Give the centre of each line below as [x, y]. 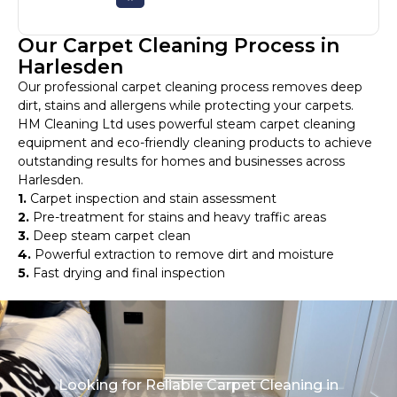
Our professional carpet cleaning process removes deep [190, 87]
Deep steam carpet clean [110, 236]
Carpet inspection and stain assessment [152, 199]
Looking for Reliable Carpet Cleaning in [198, 385]
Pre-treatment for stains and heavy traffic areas [178, 218]
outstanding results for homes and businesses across [181, 162]
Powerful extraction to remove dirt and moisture [183, 255]
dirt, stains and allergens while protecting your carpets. [186, 106]
